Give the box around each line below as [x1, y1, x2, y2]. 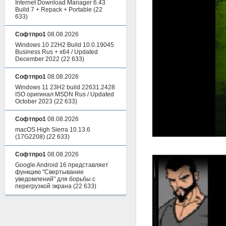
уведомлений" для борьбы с [15, 176, 95, 183]
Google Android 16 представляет [15, 161, 108, 168]
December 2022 [15, 55, 60, 63]
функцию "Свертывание [15, 168, 84, 176]
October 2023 [15, 98, 52, 105]
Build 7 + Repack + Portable [15, 6, 92, 13]
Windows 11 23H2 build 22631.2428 [15, 84, 115, 91]
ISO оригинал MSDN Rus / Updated [15, 91, 114, 98]
